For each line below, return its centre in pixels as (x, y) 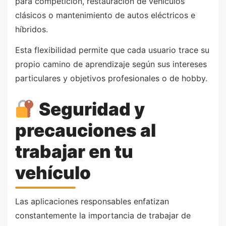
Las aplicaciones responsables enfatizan (92, 202)
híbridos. (32, 29)
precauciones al (86, 130)
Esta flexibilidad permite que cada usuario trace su (112, 50)
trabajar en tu (74, 152)
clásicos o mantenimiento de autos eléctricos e (105, 15)
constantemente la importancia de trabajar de (103, 216)
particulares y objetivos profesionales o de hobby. (111, 78)
